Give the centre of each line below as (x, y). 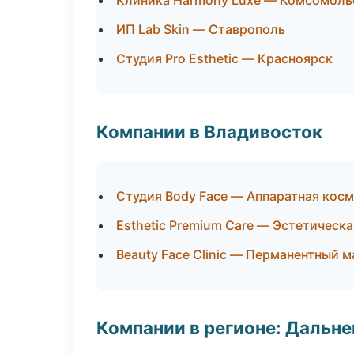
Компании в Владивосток (209, 132)
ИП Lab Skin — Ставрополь (201, 29)
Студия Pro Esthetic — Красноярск (224, 58)
